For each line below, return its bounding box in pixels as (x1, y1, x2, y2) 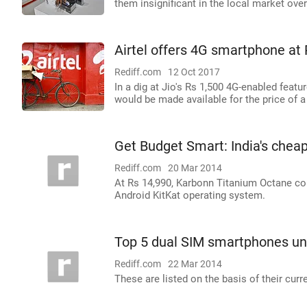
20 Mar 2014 (168, 162, 222, 173)
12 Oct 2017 (168, 66, 220, 77)
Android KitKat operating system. (114, 189, 265, 201)
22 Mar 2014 (168, 258, 222, 269)
